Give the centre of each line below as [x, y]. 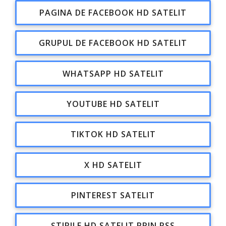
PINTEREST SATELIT [113, 195]
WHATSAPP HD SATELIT [113, 73]
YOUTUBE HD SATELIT [113, 104]
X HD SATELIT [113, 165]
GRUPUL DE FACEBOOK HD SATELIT [113, 43]
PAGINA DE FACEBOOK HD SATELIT [113, 12]
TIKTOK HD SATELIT [113, 134]
